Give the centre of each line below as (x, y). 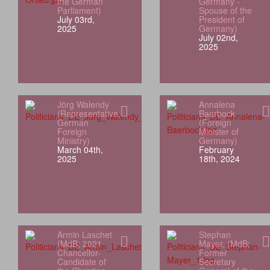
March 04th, (80, 150)
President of (221, 20)
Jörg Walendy (83, 105)
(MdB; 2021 (79, 244)
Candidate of (81, 262)
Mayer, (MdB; (224, 244)
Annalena (217, 105)
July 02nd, (218, 38)
